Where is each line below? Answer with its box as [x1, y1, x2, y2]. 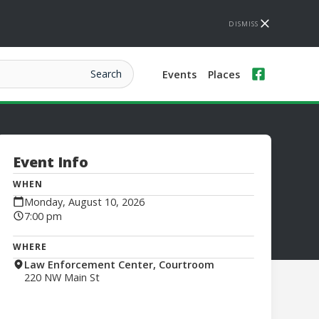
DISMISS [228, 19, 258, 28]
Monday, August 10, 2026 [23, 195, 145, 209]
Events [162, 67, 197, 81]
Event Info [12, 152, 88, 172]
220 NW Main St [23, 271, 100, 284]
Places [207, 67, 240, 81]
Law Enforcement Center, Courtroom [23, 258, 214, 271]
